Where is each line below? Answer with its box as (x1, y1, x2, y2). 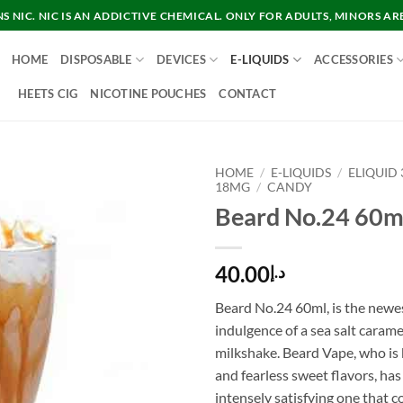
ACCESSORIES (314, 52, 393, 67)
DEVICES (157, 52, 206, 67)
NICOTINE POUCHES (90, 85, 207, 101)
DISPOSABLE (60, 52, 132, 67)
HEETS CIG (18, 85, 78, 101)
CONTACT (219, 85, 277, 101)
